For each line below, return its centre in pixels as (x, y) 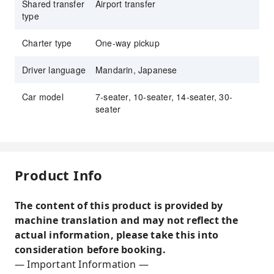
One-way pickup (128, 43)
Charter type (47, 43)
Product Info (59, 175)
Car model (43, 97)
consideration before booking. (90, 250)
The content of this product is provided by (119, 206)
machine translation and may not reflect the (127, 220)
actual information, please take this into (117, 235)
